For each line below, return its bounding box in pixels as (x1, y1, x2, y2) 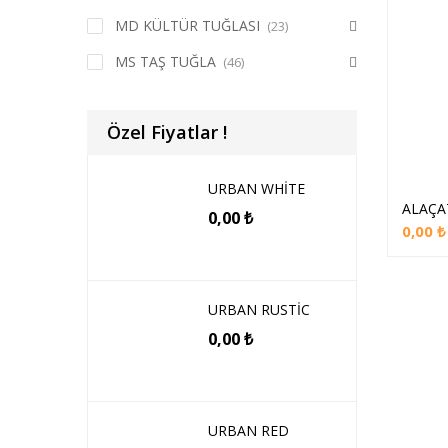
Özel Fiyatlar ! (107, 120, 227, 144)
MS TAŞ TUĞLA (115, 52, 216, 71)
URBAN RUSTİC (208, 300, 310, 319)
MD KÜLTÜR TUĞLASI (115, 16, 260, 35)
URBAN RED (208, 421, 289, 440)
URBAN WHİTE (208, 179, 305, 198)
